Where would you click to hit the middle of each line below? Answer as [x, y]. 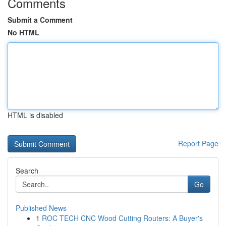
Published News [41, 208]
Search [27, 171]
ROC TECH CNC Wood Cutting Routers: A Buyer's [122, 218]
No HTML [23, 32]
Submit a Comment [40, 20]
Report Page [198, 143]
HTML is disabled [35, 115]
